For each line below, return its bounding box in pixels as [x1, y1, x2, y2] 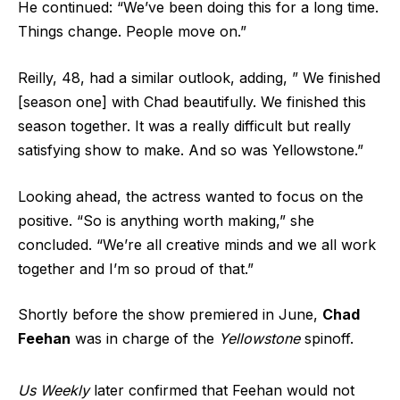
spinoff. [300, 329, 354, 348]
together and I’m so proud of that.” [18, 259, 254, 278]
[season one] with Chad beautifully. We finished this [18, 93, 366, 112]
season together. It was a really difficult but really [18, 117, 351, 136]
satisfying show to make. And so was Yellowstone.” [18, 141, 363, 160]
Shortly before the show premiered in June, [18, 305, 322, 324]
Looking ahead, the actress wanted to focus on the [18, 187, 363, 205]
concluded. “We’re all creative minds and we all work [18, 235, 376, 254]
